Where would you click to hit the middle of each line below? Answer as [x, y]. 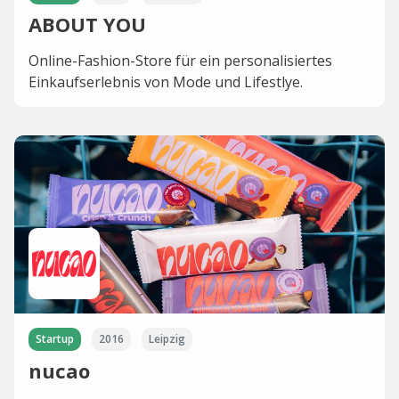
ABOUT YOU [87, 24]
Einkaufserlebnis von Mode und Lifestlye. [166, 82]
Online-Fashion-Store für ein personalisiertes [180, 61]
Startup [55, 339]
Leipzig [167, 339]
